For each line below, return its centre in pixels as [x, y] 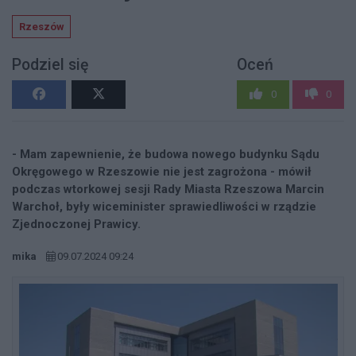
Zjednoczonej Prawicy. [76, 224]
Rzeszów [41, 26]
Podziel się [50, 65]
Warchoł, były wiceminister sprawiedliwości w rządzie [164, 206]
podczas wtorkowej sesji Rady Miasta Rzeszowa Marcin [168, 189]
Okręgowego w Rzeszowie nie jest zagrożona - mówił [162, 171]
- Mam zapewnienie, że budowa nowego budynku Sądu [166, 154]
